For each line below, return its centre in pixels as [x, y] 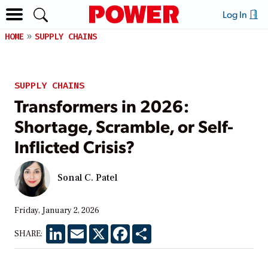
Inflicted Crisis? [74, 146]
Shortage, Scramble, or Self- [124, 125]
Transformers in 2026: [102, 105]
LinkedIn [82, 229]
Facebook [148, 229]
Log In [235, 14]
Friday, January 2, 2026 [57, 210]
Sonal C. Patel [87, 178]
